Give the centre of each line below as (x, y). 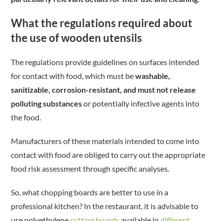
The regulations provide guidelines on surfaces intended (105, 62)
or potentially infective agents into (141, 103)
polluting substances (47, 103)
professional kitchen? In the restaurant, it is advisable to (105, 206)
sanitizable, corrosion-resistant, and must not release (104, 90)
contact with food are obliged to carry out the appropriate (108, 155)
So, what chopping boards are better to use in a (90, 192)
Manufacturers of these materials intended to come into (105, 141)
